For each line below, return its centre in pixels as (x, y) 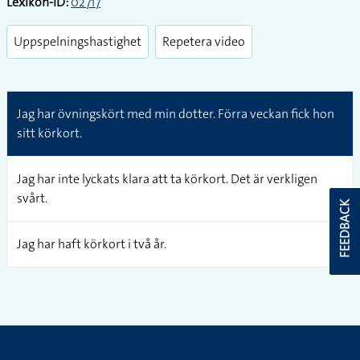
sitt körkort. (49, 133)
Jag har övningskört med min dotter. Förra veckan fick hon (176, 114)
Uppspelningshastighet (78, 41)
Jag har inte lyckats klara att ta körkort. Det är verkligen (167, 179)
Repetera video (204, 41)
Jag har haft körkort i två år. (92, 244)
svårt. (32, 198)
